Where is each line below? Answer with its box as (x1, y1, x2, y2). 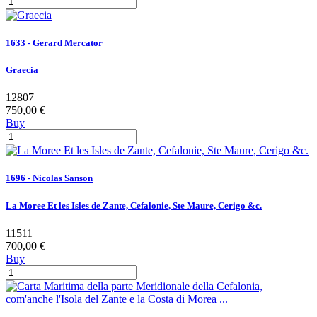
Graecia (6, 64, 38, 76)
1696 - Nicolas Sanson (6, 173, 93, 184)
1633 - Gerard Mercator (6, 37, 103, 48)
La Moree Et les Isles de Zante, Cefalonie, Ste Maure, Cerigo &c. (6, 200, 262, 211)
